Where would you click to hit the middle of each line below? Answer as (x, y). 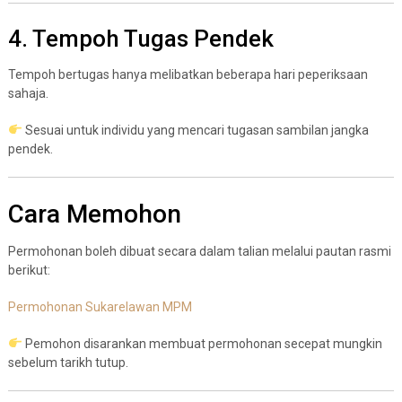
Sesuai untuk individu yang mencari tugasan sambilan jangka (195, 130)
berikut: (29, 270)
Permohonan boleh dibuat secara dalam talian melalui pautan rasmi (199, 251)
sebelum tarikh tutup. (68, 362)
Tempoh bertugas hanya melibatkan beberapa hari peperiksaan (188, 74)
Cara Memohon (94, 214)
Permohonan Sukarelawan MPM (100, 306)
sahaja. (28, 93)
